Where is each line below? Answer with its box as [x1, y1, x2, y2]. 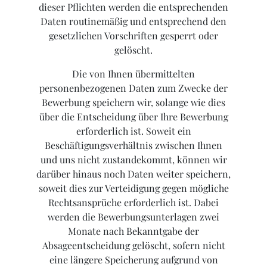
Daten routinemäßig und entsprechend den [41, 15, 226, 28]
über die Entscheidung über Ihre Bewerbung [39, 110, 228, 123]
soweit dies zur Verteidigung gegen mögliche [38, 182, 229, 195]
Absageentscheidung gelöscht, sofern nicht [42, 239, 225, 252]
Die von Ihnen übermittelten [72, 67, 195, 80]
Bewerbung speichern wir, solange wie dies [42, 96, 225, 109]
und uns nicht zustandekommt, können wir [40, 153, 227, 166]
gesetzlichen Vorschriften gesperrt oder [49, 29, 218, 42]
